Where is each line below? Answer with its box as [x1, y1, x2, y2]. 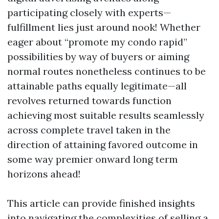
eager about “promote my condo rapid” [7, 36, 187, 48]
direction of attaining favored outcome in [7, 138, 198, 151]
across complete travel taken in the [7, 124, 171, 136]
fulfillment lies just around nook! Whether [7, 21, 200, 34]
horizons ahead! [7, 168, 81, 180]
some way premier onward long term [7, 153, 178, 166]
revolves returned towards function [7, 94, 172, 107]
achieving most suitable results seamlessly [7, 109, 204, 122]
